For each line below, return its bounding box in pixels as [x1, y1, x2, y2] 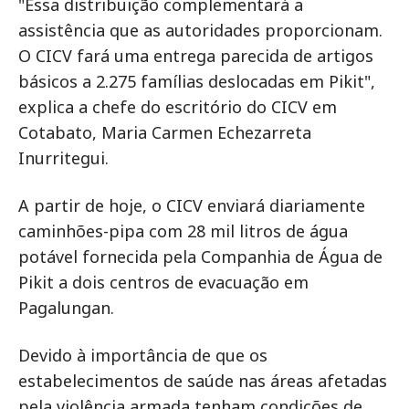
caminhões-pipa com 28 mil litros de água [18, 220, 348, 243]
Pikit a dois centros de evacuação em [18, 271, 309, 294]
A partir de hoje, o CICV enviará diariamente [18, 194, 365, 217]
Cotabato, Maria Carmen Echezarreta [18, 121, 311, 144]
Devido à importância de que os [18, 344, 267, 367]
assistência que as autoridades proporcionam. [18, 19, 383, 42]
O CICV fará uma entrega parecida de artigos [18, 45, 373, 68]
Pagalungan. [18, 297, 114, 320]
